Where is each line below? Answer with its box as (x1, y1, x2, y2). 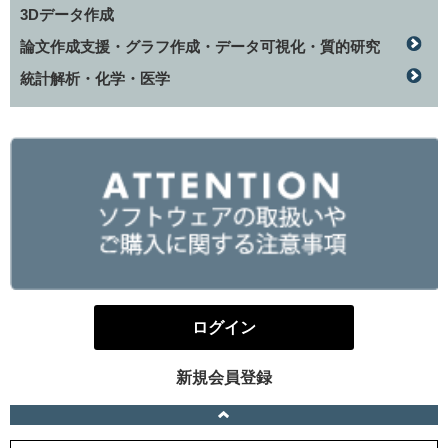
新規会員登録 (176, 368, 272, 386)
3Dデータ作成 (20, 5, 114, 23)
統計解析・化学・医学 (20, 69, 170, 87)
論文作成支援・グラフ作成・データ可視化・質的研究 (20, 37, 380, 55)
